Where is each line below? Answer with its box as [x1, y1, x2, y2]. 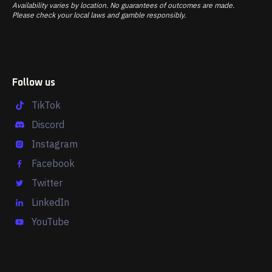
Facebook [32, 157, 75, 170]
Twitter [32, 177, 63, 189]
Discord [32, 118, 64, 131]
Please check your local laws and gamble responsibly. [12, 10, 186, 20]
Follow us [12, 78, 55, 88]
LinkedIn [32, 196, 69, 209]
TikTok [32, 99, 61, 112]
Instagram [32, 138, 78, 151]
